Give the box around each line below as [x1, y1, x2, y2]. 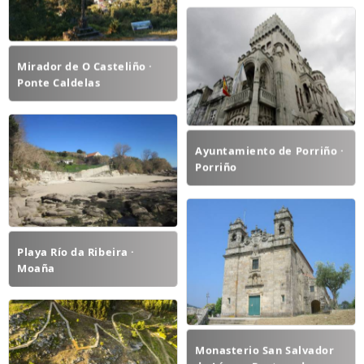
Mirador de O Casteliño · [17, 58, 153, 74]
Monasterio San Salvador [195, 343, 335, 358]
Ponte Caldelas [17, 75, 101, 90]
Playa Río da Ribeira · [17, 244, 135, 259]
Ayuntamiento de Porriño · [195, 143, 344, 158]
